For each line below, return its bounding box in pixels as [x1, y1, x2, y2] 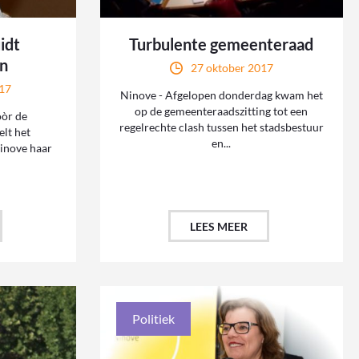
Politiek [131, 311, 175, 327]
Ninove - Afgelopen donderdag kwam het [119, 88, 323, 103]
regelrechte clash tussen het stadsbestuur [119, 120, 324, 135]
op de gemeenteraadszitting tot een [135, 104, 309, 119]
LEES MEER [190, 220, 248, 234]
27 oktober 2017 [190, 61, 273, 75]
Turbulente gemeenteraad [129, 34, 314, 54]
